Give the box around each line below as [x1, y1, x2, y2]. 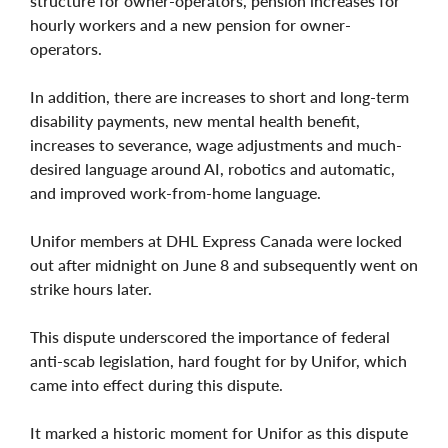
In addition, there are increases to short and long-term [30, 86, 409, 106]
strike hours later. [30, 278, 152, 298]
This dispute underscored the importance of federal [30, 326, 390, 346]
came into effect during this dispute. [30, 374, 283, 394]
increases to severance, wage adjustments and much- [30, 134, 402, 154]
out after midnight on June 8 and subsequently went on [30, 254, 418, 274]
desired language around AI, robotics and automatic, [30, 158, 395, 178]
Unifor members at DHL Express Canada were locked [30, 230, 402, 250]
